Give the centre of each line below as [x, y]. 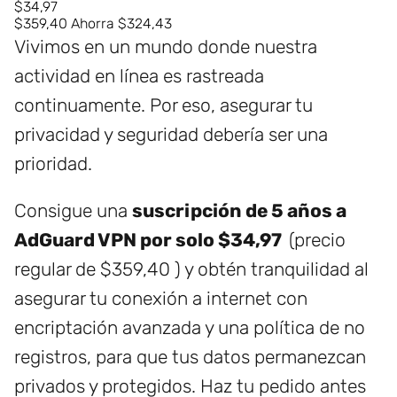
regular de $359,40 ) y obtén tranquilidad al [191, 269]
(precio [317, 240]
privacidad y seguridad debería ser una [171, 135]
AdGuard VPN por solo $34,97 [152, 240]
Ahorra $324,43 [123, 24]
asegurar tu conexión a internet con [161, 299]
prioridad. [53, 164]
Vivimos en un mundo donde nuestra [166, 47]
